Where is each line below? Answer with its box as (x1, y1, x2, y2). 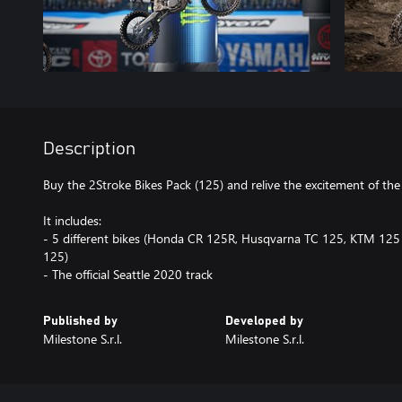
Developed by (224, 314, 303, 328)
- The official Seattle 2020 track (43, 265, 213, 283)
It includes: (43, 211, 101, 229)
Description (43, 139, 135, 158)
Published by (43, 314, 118, 328)
